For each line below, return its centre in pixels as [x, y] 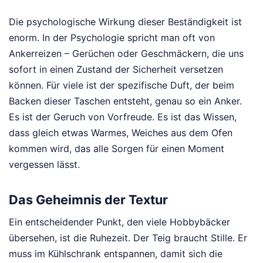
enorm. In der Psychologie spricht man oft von [112, 38]
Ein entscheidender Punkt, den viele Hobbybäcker [119, 222]
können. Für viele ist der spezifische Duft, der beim [122, 85]
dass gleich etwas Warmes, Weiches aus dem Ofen [121, 133]
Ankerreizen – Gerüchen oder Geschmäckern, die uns [126, 53]
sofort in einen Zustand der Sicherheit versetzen [116, 69]
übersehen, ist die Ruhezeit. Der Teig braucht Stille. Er [128, 238]
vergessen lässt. [44, 164]
